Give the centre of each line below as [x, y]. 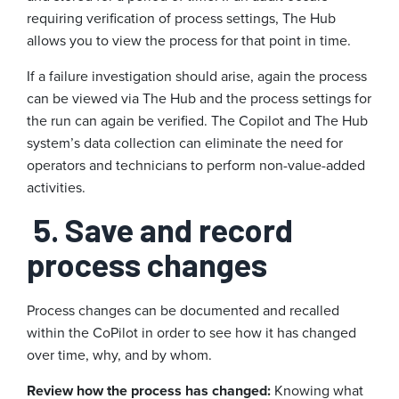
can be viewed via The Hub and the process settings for [199, 99]
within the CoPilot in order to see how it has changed [191, 333]
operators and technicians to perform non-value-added [196, 166]
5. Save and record [163, 230]
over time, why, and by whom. [119, 355]
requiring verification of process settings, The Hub [181, 19]
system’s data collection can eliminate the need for [185, 143]
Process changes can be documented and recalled [183, 311]
